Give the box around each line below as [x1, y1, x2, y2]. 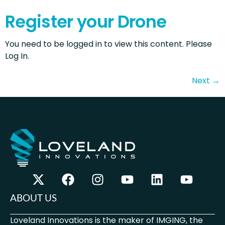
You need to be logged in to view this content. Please [5, 38, 212, 50]
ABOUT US [10, 192, 57, 204]
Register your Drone [5, 10, 167, 34]
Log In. [5, 50, 29, 62]
